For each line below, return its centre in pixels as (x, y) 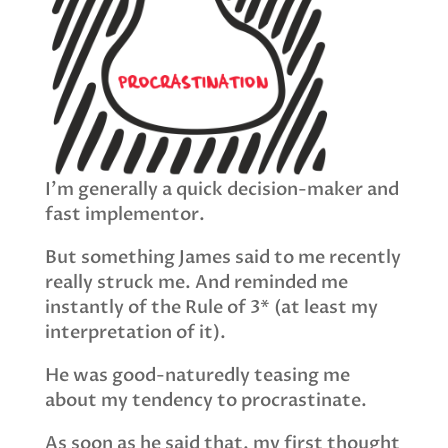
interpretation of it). (135, 333)
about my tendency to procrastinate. (205, 401)
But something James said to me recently (222, 258)
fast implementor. (124, 215)
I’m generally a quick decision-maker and (221, 190)
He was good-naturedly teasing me (197, 376)
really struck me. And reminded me (196, 283)
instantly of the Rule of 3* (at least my (211, 308)
